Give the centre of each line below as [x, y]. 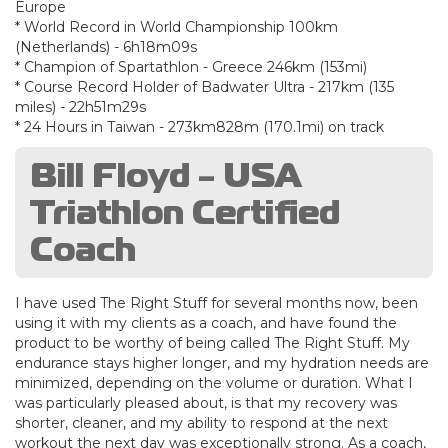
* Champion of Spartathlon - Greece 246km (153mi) [191, 66]
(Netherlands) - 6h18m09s [106, 46]
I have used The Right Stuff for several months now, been [216, 302]
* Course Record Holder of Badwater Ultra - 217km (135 [204, 86]
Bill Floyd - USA [165, 174]
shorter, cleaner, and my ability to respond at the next [201, 422]
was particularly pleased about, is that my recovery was [206, 402]
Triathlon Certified [185, 211]
